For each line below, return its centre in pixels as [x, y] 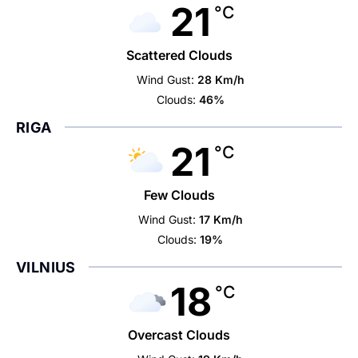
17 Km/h [221, 219]
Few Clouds [179, 195]
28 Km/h [221, 80]
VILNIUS [46, 267]
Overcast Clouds [179, 335]
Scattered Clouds [179, 55]
